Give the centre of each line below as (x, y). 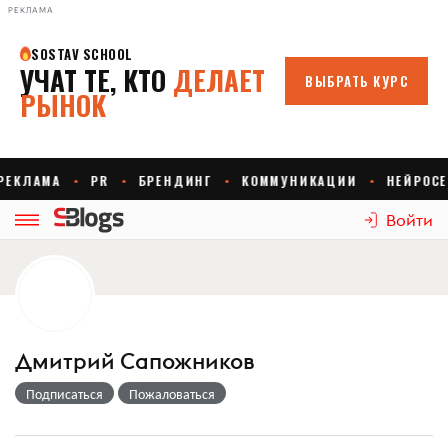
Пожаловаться (172, 392)
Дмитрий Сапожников (134, 361)
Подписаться (64, 392)
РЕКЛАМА (31, 10)
